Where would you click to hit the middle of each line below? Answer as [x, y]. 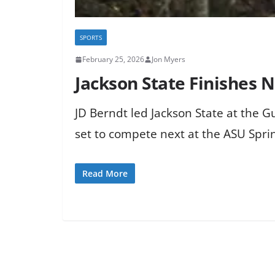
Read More [105, 173]
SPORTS [91, 38]
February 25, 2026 [113, 60]
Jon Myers [168, 60]
